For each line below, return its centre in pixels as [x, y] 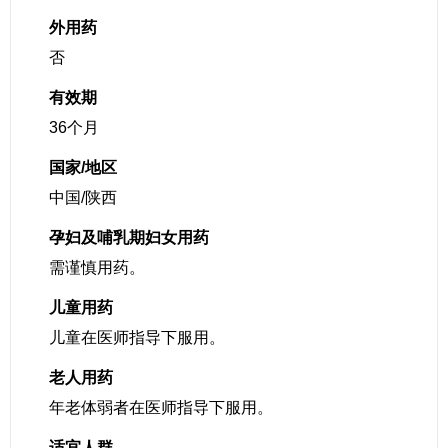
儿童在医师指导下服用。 [137, 337]
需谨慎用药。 [97, 267]
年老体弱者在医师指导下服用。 [161, 407]
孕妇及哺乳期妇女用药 [129, 237]
